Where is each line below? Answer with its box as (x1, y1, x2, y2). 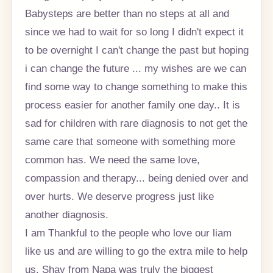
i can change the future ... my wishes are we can (24, 62, 246, 75)
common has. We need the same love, (24, 154, 200, 166)
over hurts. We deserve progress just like (24, 190, 214, 203)
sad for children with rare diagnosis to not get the (24, 117, 247, 130)
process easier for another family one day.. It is (24, 99, 240, 112)
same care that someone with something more (24, 135, 235, 148)
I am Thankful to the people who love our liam (24, 227, 232, 239)
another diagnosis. (24, 208, 108, 221)
